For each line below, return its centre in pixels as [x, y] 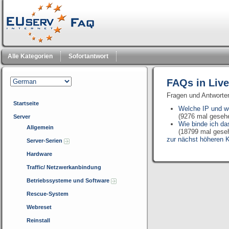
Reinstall [38, 220]
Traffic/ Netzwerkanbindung [64, 167]
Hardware [39, 154]
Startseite [26, 103]
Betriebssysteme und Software [69, 180]
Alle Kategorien [30, 56]
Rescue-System [48, 194]
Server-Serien [45, 141]
